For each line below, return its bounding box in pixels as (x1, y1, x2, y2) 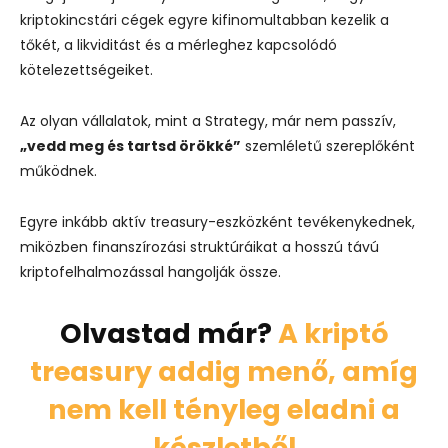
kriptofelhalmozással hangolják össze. (20, 262, 281, 283)
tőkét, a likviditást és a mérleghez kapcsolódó (20, 35, 337, 56)
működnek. (20, 161, 97, 182)
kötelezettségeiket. (20, 60, 153, 81)
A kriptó (278, 315, 388, 353)
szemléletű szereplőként (241, 136, 415, 157)
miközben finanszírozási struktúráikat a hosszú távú (20, 237, 379, 258)
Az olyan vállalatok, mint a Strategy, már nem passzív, (20, 111, 396, 132)
